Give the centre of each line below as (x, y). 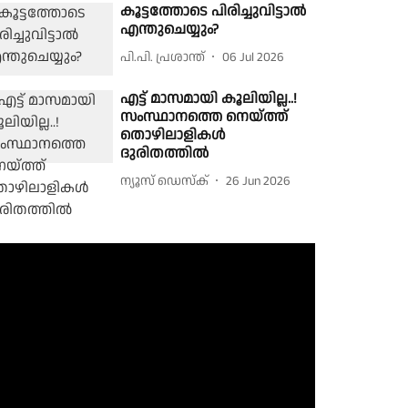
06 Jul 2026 (254, 57)
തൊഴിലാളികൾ (173, 136)
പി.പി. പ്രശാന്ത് (163, 57)
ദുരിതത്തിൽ (165, 154)
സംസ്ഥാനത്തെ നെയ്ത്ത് (204, 117)
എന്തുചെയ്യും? (170, 30)
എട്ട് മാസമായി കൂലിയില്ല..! (209, 99)
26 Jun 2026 (259, 181)
